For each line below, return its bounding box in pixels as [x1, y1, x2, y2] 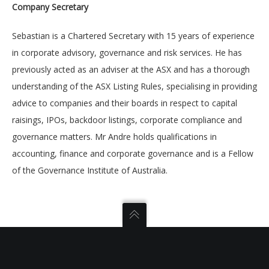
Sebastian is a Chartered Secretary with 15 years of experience [12, 30, 255, 41]
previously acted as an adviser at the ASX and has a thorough [12, 64, 250, 75]
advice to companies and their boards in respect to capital [12, 97, 237, 109]
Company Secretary [12, 1, 88, 13]
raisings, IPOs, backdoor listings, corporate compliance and [12, 114, 242, 125]
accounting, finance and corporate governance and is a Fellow [12, 148, 253, 159]
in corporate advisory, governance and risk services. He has [12, 47, 242, 58]
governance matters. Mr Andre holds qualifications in [12, 131, 217, 142]
